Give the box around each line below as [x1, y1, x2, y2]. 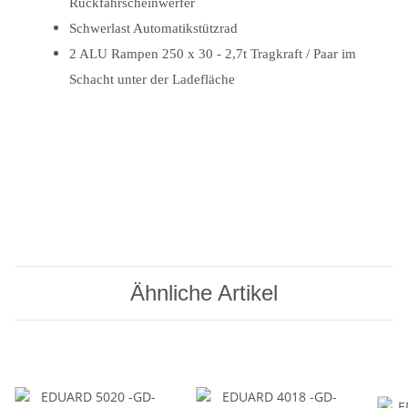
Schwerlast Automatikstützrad [69, 20, 238, 36]
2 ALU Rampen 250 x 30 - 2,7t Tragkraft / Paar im [69, 46, 356, 61]
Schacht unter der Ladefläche [69, 71, 235, 87]
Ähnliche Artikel [130, 280, 278, 305]
